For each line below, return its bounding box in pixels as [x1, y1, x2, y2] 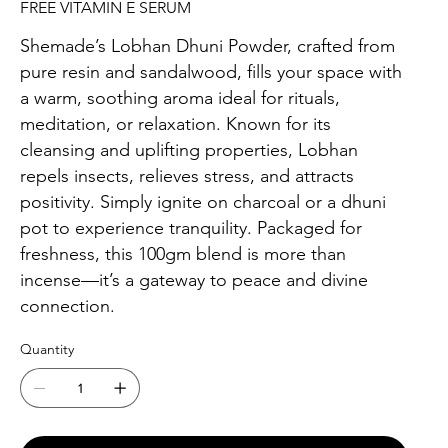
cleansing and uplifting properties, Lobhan [20, 139, 358, 162]
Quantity [20, 340, 74, 359]
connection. [20, 295, 115, 318]
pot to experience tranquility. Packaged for [20, 217, 362, 240]
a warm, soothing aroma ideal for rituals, [20, 87, 340, 110]
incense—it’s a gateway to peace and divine [20, 269, 368, 292]
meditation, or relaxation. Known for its [20, 113, 331, 136]
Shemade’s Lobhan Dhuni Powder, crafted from [20, 35, 395, 58]
